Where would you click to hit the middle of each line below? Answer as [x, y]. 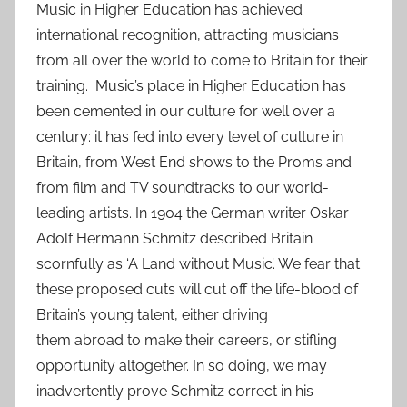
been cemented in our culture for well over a [186, 111]
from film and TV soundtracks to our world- [183, 187]
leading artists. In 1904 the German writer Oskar [193, 213]
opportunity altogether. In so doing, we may [182, 365]
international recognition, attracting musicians [188, 35]
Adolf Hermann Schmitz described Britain [174, 238]
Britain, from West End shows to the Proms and [194, 162]
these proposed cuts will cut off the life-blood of [197, 289]
